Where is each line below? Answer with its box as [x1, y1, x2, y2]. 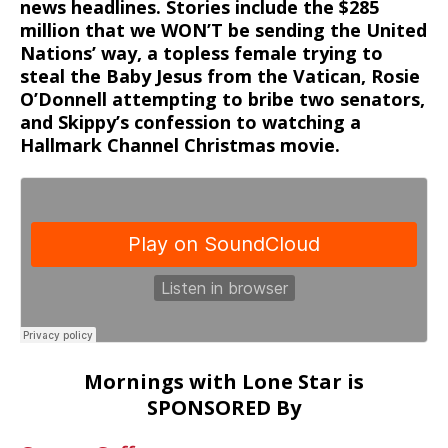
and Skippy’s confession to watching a [20, 110, 361, 134]
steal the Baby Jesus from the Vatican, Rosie [20, 64, 420, 88]
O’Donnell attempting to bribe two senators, [20, 87, 425, 111]
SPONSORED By [147, 394, 301, 421]
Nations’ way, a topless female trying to [20, 41, 383, 65]
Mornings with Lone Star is [84, 368, 364, 395]
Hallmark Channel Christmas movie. [20, 133, 340, 157]
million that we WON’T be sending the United [20, 18, 427, 42]
